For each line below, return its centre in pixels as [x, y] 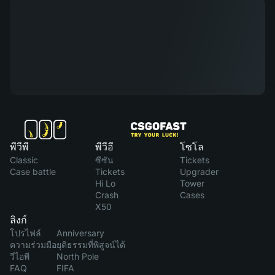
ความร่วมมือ [33, 245]
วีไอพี [20, 257]
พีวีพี [19, 147]
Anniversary [80, 233]
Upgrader [199, 172]
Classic [24, 160]
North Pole [78, 257]
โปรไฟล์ [25, 233]
